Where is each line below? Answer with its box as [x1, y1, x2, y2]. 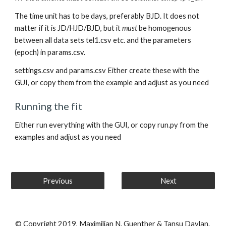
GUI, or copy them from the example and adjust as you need [15, 78, 209, 87]
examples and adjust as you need [15, 133, 122, 141]
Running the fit [15, 100, 83, 112]
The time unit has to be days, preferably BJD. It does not [15, 12, 200, 20]
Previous [43, 176, 73, 185]
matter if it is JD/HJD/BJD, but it [15, 24, 123, 32]
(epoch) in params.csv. [15, 48, 86, 56]
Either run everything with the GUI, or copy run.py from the [15, 121, 209, 129]
